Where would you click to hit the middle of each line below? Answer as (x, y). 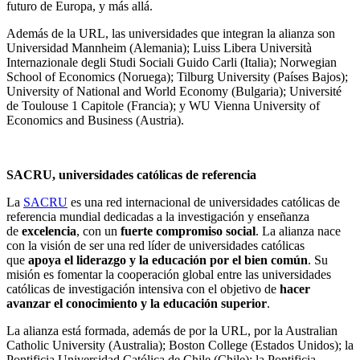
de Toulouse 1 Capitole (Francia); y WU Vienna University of (163, 105)
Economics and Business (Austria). (95, 120)
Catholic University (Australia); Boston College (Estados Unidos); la (180, 345)
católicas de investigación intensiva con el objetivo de (143, 288)
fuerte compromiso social (188, 231)
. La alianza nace (298, 231)
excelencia (49, 231)
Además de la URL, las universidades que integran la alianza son (171, 33)
